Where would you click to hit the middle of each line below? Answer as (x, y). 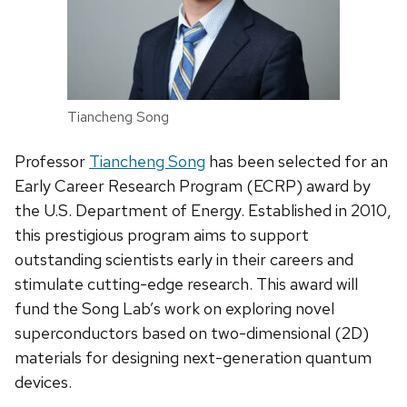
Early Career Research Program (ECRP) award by (193, 185)
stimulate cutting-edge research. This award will (186, 283)
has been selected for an (297, 161)
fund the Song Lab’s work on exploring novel (174, 308)
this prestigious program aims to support (162, 234)
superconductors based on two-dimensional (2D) (192, 333)
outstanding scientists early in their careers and (184, 259)
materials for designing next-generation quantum (193, 357)
